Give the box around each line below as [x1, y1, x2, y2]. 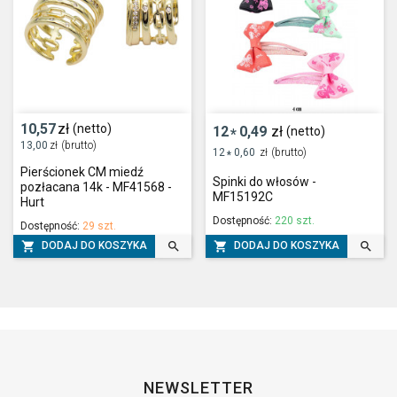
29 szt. [82, 220, 116, 232]
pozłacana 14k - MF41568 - [20, 180, 172, 194]
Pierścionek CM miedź [20, 165, 144, 179]
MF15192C [213, 190, 273, 205]
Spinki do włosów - [213, 175, 316, 190]
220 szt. [275, 214, 315, 228]
